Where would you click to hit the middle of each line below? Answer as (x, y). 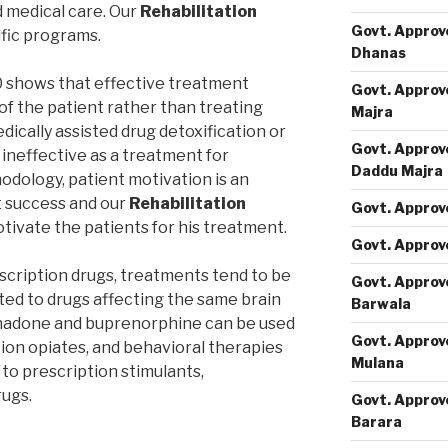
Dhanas (378, 52)
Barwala (380, 303)
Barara (376, 421)
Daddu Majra (396, 170)
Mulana (377, 362)
